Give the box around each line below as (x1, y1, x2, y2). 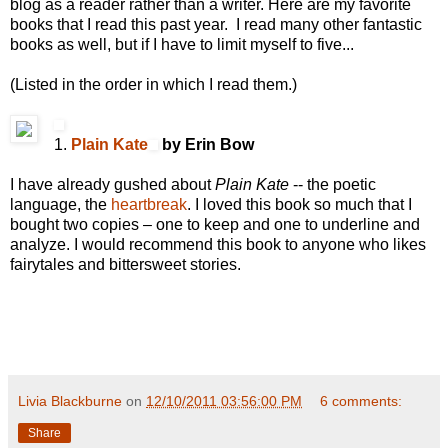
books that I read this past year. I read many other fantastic (10, 16, 422, 34)
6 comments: (320, 393, 403, 410)
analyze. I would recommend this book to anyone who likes (10, 236, 426, 254)
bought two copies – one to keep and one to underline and (10, 216, 420, 234)
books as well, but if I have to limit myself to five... (10, 36, 354, 54)
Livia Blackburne (18, 393, 122, 410)
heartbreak (111, 196, 187, 214)
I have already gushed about (10, 176, 215, 194)
